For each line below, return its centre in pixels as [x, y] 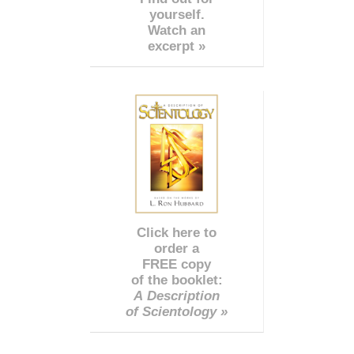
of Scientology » [177, 311]
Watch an [177, 30]
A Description [177, 296]
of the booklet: [177, 280]
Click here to [177, 232]
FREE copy [177, 264]
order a [177, 248]
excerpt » [177, 46]
